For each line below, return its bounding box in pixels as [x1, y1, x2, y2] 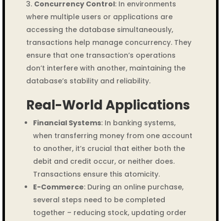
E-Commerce [33, 182, 84, 192]
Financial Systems [33, 118, 101, 128]
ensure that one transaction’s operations [26, 50, 176, 60]
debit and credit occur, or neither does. [33, 156, 175, 166]
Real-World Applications [26, 96, 190, 114]
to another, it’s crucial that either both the [33, 144, 185, 153]
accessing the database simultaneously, [26, 25, 173, 35]
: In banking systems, [101, 118, 176, 128]
